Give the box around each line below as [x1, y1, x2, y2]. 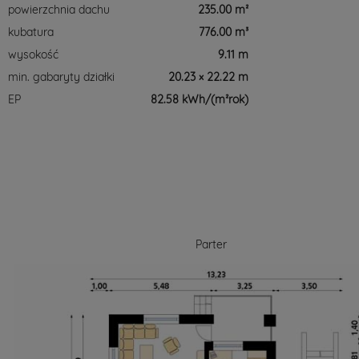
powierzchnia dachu [8, 2, 110, 17]
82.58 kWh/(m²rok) [151, 92, 248, 107]
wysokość [8, 47, 58, 62]
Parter [196, 237, 228, 252]
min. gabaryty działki [8, 70, 115, 84]
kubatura [8, 25, 54, 39]
